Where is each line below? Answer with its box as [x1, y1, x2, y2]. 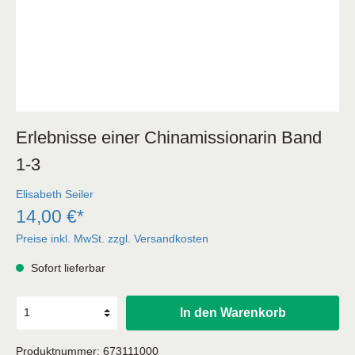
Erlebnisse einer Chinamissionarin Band [16, 127, 322, 147]
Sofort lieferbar [28, 261, 105, 274]
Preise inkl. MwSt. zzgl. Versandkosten [16, 231, 208, 245]
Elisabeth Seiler [16, 187, 94, 200]
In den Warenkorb [179, 305, 286, 319]
